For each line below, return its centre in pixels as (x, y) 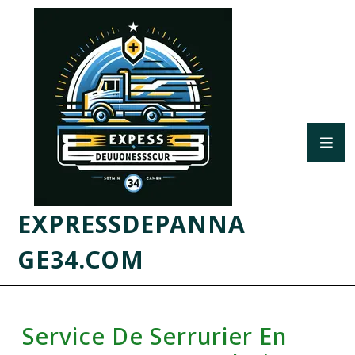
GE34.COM (81, 260)
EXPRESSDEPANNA (132, 224)
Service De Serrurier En (155, 336)
